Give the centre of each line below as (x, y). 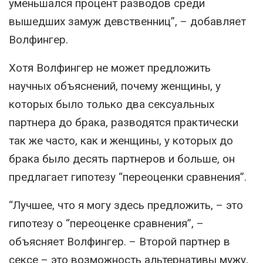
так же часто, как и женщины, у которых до (121, 141)
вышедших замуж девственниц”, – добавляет (127, 22)
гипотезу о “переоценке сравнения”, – (106, 224)
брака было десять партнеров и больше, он (122, 159)
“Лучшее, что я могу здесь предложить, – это (126, 205)
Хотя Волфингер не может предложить (110, 68)
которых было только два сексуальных (112, 104)
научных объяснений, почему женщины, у (115, 86)
